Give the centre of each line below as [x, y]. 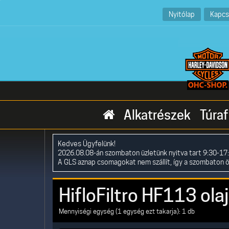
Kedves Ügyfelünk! [87, 143]
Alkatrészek [157, 115]
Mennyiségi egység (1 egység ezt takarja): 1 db [127, 211]
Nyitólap [181, 14]
